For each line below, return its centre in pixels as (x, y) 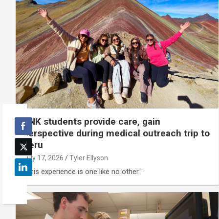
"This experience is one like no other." (82, 171)
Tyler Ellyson (89, 158)
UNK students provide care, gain (92, 121)
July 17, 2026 (43, 158)
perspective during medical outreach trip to (116, 133)
